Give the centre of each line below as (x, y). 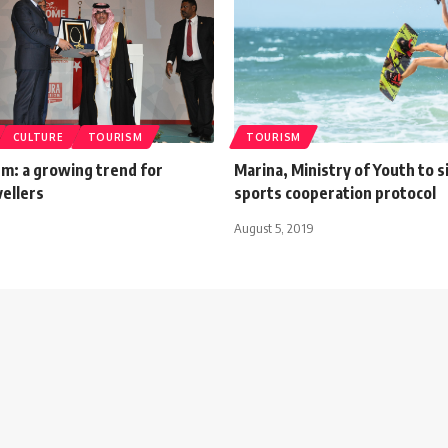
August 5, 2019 (274, 227)
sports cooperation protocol (335, 192)
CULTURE (38, 136)
